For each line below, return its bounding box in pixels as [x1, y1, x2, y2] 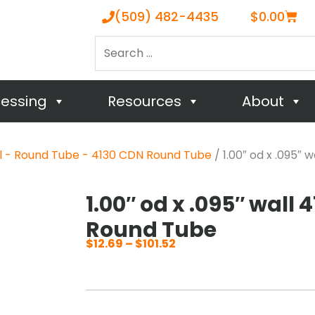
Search [94, 35, 134, 51]
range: [175, 273, 214, 289]
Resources [107, 91, 181, 111]
